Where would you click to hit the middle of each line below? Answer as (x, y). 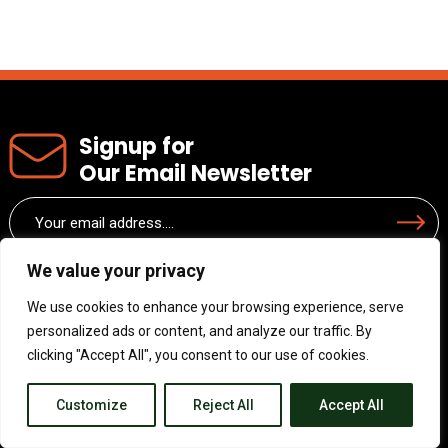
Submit (411, 223)
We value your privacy (116, 270)
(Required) (41, 230)
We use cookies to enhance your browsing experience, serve (215, 307)
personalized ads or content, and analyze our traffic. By (199, 331)
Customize (91, 405)
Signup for (136, 146)
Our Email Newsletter (195, 173)
